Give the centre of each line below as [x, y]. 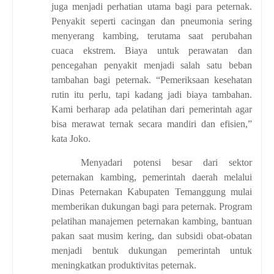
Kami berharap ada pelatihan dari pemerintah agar [152, 109]
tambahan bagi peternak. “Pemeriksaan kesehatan [152, 80]
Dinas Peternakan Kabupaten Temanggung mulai [152, 191]
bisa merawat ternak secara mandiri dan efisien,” [152, 124]
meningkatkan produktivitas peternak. [124, 265]
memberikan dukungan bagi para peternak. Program [152, 206]
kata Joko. [71, 138]
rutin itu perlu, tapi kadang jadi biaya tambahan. [152, 94]
